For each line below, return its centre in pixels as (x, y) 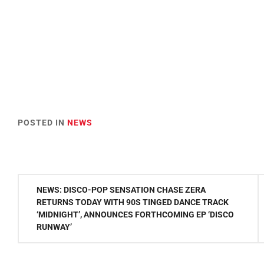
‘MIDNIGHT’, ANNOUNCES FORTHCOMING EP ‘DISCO (135, 214)
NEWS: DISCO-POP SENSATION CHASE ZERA (121, 189)
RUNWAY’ (54, 227)
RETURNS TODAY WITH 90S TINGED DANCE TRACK (133, 202)
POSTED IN (42, 122)
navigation (44, 205)
